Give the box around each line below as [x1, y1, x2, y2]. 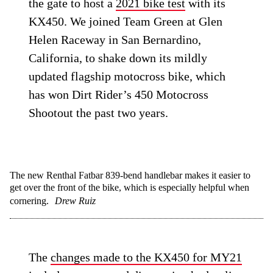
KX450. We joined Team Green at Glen [29, 15, 223, 28]
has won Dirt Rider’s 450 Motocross [29, 88, 209, 101]
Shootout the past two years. [29, 106, 169, 119]
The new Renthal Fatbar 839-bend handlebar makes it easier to [10, 170, 250, 180]
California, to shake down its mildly [29, 51, 208, 65]
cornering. [10, 196, 49, 206]
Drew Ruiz [55, 196, 96, 206]
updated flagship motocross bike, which [29, 69, 226, 83]
